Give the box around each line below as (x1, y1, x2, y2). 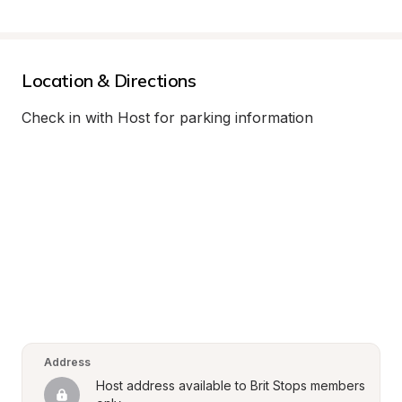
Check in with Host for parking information (22, 109, 313, 127)
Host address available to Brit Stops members (96, 378, 365, 393)
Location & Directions (22, 69, 197, 92)
